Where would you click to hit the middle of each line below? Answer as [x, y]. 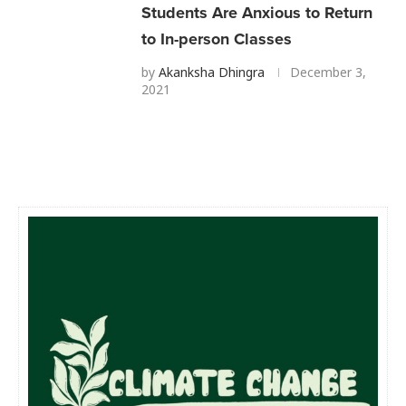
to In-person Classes [217, 39]
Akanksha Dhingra [212, 72]
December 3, [328, 72]
